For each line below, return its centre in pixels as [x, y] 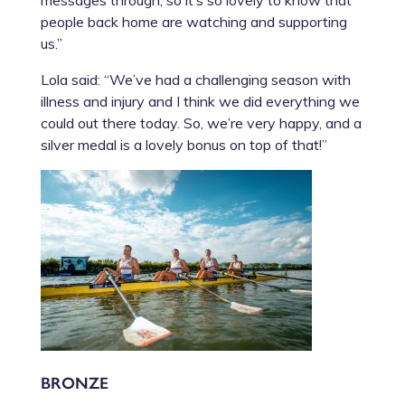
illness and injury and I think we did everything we [200, 101]
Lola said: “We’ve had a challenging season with [195, 79]
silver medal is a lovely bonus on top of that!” [184, 144]
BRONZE [74, 381]
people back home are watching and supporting [193, 21]
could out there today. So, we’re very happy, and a [201, 122]
